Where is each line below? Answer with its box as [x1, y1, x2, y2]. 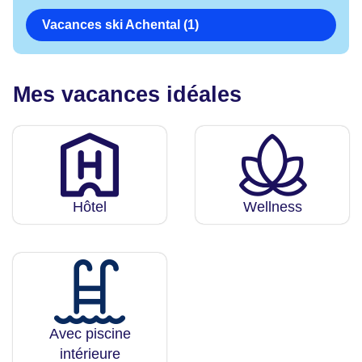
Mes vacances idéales [13, 82, 242, 107]
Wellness [242, 199, 302, 216]
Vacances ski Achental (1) [42, 18, 199, 32]
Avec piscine [48, 326, 131, 343]
